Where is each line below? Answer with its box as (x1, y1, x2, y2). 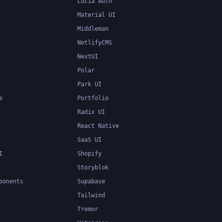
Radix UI (77, 108, 105, 115)
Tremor (77, 205, 98, 213)
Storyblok (77, 164, 109, 171)
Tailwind (77, 191, 105, 199)
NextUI (77, 53, 98, 60)
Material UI (77, 11, 115, 18)
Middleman (77, 25, 109, 32)
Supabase (77, 177, 105, 185)
